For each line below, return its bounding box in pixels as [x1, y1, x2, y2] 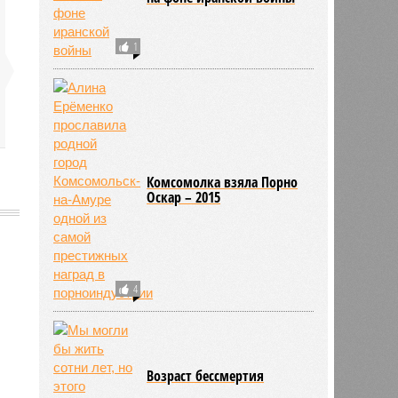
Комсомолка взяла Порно [147, 171, 298, 192]
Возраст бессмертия [147, 365, 265, 386]
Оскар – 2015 [147, 187, 221, 207]
